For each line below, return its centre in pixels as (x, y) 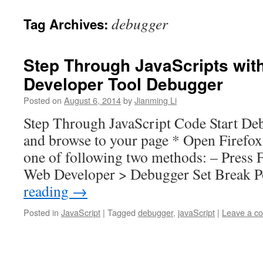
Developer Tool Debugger (123, 84)
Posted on (43, 100)
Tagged (122, 212)
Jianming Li (156, 100)
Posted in (41, 212)
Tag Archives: (68, 24)
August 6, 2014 (92, 100)
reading (48, 191)
